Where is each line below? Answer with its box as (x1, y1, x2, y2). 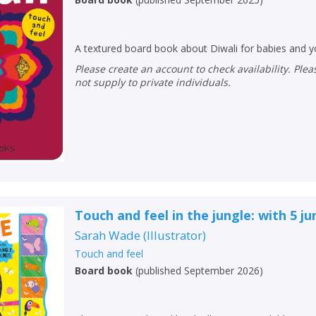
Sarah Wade (75, 226, 141, 243)
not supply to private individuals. (75, 75, 231, 90)
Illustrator (147, 226, 203, 243)
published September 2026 (138, 263, 260, 277)
